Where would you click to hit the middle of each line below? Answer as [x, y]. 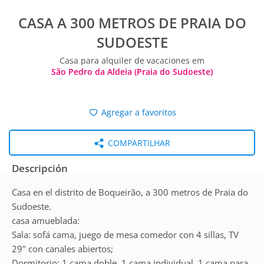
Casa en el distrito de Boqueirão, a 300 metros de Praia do [130, 192]
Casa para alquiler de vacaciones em [132, 60]
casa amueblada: [46, 220]
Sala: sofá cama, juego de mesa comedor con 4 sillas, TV [125, 235]
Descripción [40, 168]
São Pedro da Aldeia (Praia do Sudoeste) [132, 72]
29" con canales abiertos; [62, 249]
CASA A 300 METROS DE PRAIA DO [132, 23]
